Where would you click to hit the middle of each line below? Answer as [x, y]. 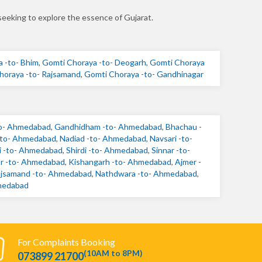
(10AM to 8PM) [113, 254]
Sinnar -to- [171, 150]
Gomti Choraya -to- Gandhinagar [144, 74]
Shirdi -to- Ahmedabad [107, 150]
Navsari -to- [171, 138]
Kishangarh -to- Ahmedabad [120, 162]
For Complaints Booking [66, 242]
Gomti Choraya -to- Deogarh [94, 62]
